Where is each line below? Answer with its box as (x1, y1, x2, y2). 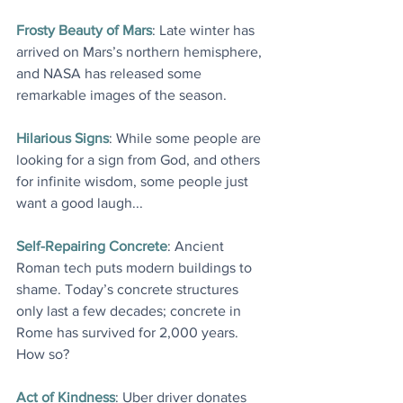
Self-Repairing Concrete (16, 238, 167, 255)
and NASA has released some (16, 66, 205, 82)
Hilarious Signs (16, 130, 109, 147)
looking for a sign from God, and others (16, 152, 264, 168)
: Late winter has (152, 22, 258, 39)
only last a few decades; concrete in (16, 303, 245, 319)
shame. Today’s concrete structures (16, 282, 242, 298)
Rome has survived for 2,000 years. (16, 325, 242, 341)
